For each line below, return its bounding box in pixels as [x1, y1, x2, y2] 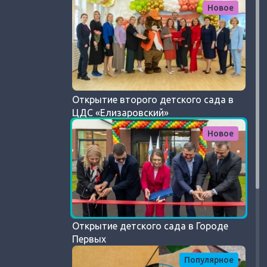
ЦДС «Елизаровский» [72, 107, 169, 119]
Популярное [184, 255, 234, 265]
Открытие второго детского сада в [72, 94, 234, 105]
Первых [72, 234, 107, 245]
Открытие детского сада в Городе [72, 221, 229, 232]
